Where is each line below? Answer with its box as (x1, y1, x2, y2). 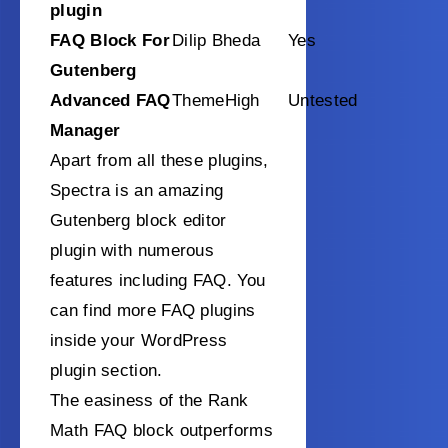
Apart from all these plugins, (50, 151, 269, 171)
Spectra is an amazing (50, 181, 224, 201)
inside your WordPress (50, 331, 228, 351)
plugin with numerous (50, 241, 215, 261)
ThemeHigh (172, 91, 260, 111)
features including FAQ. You (50, 271, 266, 291)
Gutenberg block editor (50, 211, 227, 231)
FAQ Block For (50, 31, 170, 51)
